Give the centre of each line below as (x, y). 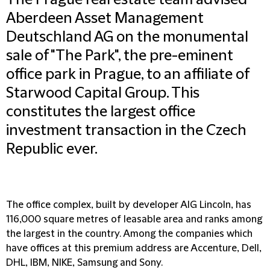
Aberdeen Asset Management (105, 19)
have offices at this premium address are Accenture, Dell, (134, 248)
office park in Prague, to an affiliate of (127, 75)
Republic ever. (52, 149)
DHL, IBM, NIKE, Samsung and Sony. (84, 263)
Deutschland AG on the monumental (127, 37)
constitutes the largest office (101, 112)
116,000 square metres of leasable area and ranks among (134, 219)
